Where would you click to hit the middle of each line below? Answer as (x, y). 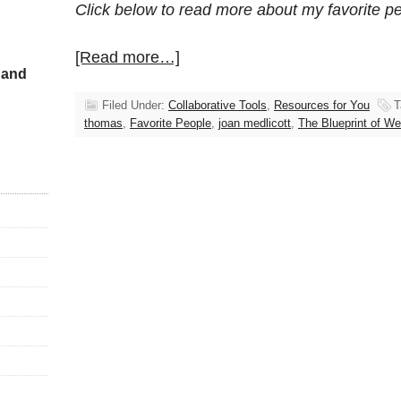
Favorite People (171, 123)
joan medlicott (255, 123)
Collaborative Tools (218, 105)
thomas (103, 123)
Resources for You (322, 105)
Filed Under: (135, 105)
